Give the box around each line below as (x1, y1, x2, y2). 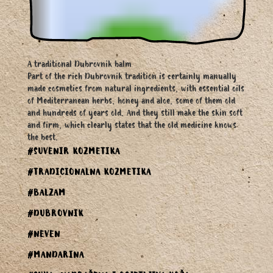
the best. (27, 135, 58, 144)
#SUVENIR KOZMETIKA (27, 149, 120, 158)
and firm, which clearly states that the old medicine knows (27, 122, 236, 132)
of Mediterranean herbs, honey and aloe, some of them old (27, 98, 235, 107)
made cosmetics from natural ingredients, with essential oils (27, 86, 244, 95)
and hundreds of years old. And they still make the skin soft (27, 110, 243, 119)
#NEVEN (27, 232, 60, 241)
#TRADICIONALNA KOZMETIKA (27, 169, 151, 179)
